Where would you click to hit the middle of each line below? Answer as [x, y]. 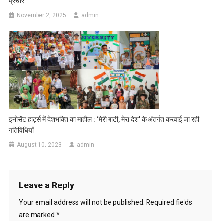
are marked [37, 214]
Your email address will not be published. [81, 202]
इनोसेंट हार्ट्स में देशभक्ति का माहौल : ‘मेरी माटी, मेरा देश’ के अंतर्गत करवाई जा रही [104, 119]
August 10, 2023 [39, 144]
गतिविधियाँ [21, 130]
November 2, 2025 [42, 16]
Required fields [169, 202]
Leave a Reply [46, 185]
